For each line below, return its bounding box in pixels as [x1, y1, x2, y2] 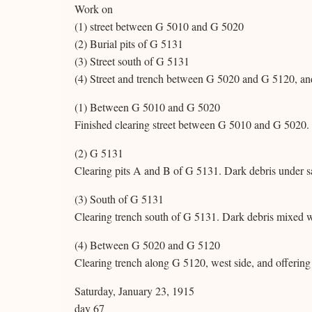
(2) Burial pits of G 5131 [75, 36, 183, 51]
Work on [75, 1, 113, 16]
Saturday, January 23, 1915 [75, 283, 194, 298]
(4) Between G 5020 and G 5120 [75, 237, 220, 252]
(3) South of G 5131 [75, 192, 164, 206]
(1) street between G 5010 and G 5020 [75, 19, 244, 33]
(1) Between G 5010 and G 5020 [75, 100, 220, 114]
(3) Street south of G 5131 [75, 54, 189, 68]
